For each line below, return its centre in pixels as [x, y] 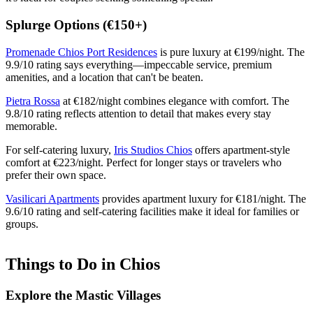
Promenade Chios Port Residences [81, 52]
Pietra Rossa [33, 101]
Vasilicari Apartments [52, 198]
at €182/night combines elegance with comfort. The [175, 101]
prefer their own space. [56, 175]
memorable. [31, 126]
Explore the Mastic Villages [83, 296]
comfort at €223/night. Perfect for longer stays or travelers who [144, 162]
